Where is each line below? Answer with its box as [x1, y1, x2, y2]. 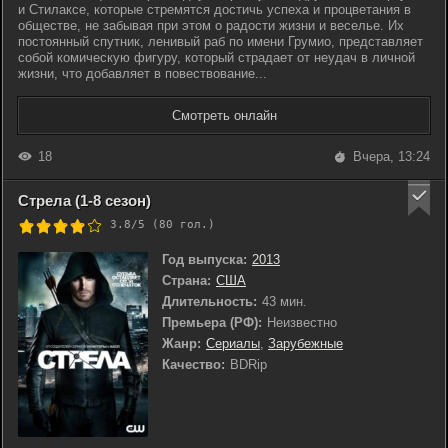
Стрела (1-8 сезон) [18, 192, 151, 209]
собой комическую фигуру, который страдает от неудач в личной [18, 50, 415, 65]
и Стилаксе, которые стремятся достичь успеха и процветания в [18, 2, 411, 17]
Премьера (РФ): [162, 315, 262, 330]
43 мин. [262, 294, 307, 309]
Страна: [162, 273, 211, 288]
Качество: [162, 357, 225, 372]
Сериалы [206, 336, 260, 351]
